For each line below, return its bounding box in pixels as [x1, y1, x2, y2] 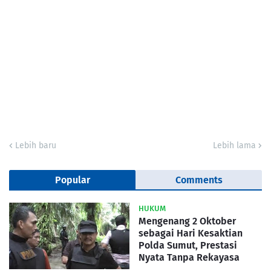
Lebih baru [15, 140, 56, 151]
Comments [175, 174, 223, 186]
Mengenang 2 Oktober [139, 215, 236, 227]
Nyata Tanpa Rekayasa [139, 252, 240, 264]
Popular [54, 174, 90, 186]
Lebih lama [213, 140, 256, 151]
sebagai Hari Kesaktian [139, 227, 243, 240]
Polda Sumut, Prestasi [139, 240, 237, 252]
